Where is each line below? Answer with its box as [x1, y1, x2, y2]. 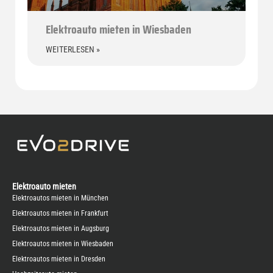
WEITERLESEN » [46, 44, 100, 55]
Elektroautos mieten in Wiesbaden [12, 239, 113, 249]
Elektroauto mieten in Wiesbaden [46, 19, 191, 40]
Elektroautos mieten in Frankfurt [12, 209, 108, 218]
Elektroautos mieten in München [12, 194, 108, 203]
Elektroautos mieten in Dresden [12, 255, 105, 264]
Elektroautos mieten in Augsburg [12, 224, 109, 233]
